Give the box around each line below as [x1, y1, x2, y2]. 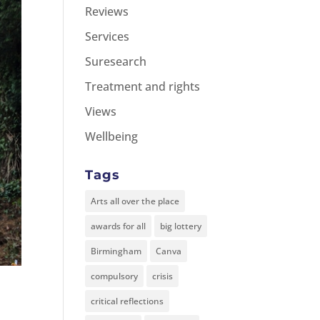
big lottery [160, 219, 202, 232]
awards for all [91, 219, 146, 232]
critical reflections [91, 294, 164, 307]
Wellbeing [85, 128, 139, 144]
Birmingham [91, 244, 142, 257]
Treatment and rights [85, 78, 201, 94]
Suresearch [85, 53, 147, 69]
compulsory [91, 269, 139, 282]
